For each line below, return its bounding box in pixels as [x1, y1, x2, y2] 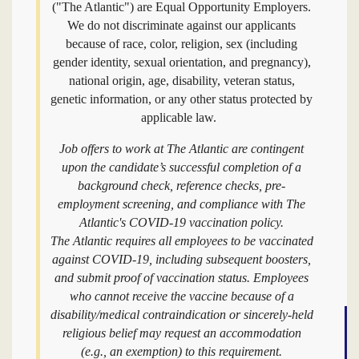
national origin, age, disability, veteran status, [68, 74, 295, 87]
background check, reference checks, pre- [78, 179, 285, 192]
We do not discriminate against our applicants [67, 18, 296, 32]
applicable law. [140, 111, 223, 124]
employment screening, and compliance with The [58, 197, 305, 211]
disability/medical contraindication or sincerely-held [50, 308, 313, 321]
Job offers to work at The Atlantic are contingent [59, 142, 304, 155]
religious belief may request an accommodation [62, 326, 301, 340]
